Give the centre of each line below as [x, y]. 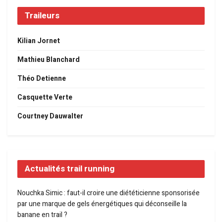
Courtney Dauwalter [50, 116]
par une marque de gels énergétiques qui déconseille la [102, 204]
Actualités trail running [70, 169]
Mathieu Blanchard [49, 60]
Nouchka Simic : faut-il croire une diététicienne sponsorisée [109, 193]
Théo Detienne [42, 79]
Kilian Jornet [39, 41]
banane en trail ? [42, 215]
